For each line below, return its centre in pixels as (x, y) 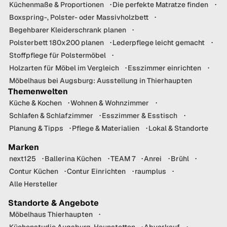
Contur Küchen (34, 171)
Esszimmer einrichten (165, 68)
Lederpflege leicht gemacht (159, 42)
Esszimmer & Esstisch (140, 115)
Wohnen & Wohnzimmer (110, 103)
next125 (23, 158)
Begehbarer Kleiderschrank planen (68, 30)
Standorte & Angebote (53, 203)
